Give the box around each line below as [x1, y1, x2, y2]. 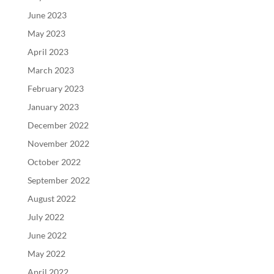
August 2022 [27, 193, 76, 204]
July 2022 [27, 212, 64, 223]
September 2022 [27, 175, 90, 186]
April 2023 [27, 46, 68, 57]
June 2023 [27, 10, 67, 21]
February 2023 [27, 83, 84, 94]
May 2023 [27, 28, 65, 39]
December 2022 [27, 120, 89, 131]
